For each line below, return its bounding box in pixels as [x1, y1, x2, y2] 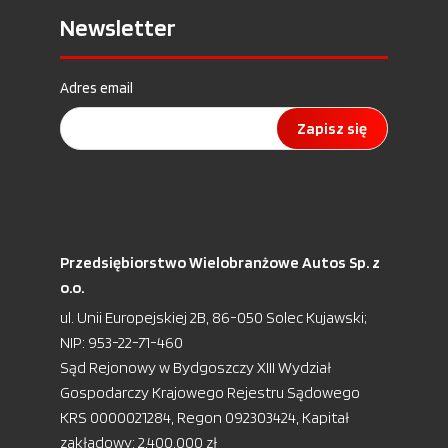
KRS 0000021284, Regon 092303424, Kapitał [60, 408, 349, 427]
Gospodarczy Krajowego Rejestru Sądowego [60, 383, 360, 402]
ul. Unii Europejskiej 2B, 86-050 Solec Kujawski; [60, 308, 367, 327]
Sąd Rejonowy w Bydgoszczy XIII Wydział [60, 358, 331, 377]
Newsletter [60, 13, 176, 42]
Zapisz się [297, 119, 367, 138]
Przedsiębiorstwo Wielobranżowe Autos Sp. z [60, 253, 380, 272]
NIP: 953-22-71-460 [60, 333, 183, 352]
